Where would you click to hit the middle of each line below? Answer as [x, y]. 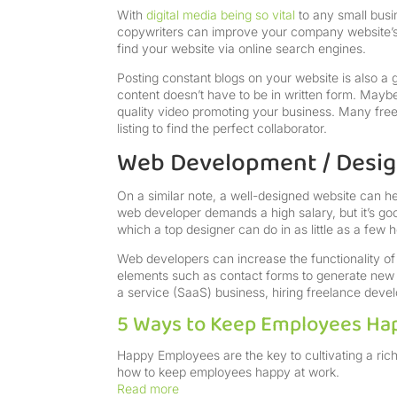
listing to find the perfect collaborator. [222, 128]
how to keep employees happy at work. [228, 372]
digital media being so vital [221, 15]
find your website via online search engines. [243, 49]
